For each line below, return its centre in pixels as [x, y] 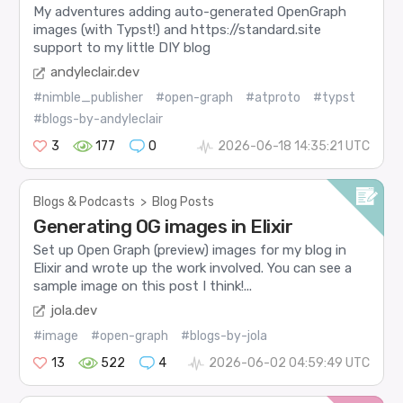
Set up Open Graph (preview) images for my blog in [190, 251]
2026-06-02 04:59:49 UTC [289, 363]
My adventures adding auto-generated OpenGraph [190, 12]
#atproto [273, 97]
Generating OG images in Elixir [163, 227]
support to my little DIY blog [122, 48]
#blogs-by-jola [224, 336]
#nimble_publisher [89, 97]
